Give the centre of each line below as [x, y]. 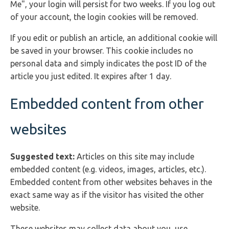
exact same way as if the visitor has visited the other [107, 195]
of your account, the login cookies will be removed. [104, 17]
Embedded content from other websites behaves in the [111, 182]
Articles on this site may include [135, 156]
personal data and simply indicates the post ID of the [108, 63]
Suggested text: [43, 156]
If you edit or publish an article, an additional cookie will [114, 38]
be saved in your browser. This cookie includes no [102, 51]
